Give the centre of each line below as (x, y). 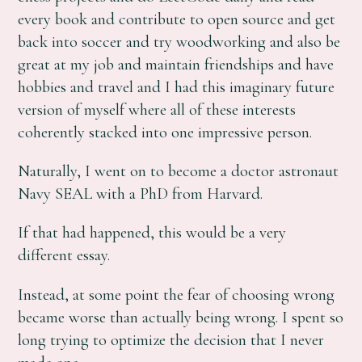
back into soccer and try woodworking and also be (179, 41)
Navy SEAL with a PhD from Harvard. (141, 193)
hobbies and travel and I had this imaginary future (177, 86)
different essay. (64, 255)
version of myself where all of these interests (157, 109)
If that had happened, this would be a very (152, 233)
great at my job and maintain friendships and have (176, 64)
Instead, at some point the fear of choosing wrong (177, 294)
